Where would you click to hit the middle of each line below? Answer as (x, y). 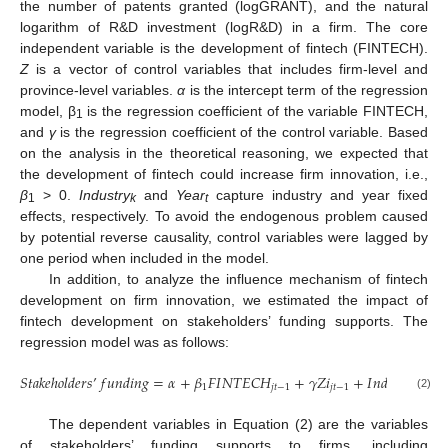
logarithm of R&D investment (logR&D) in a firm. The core (224, 26)
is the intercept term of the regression (307, 89)
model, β (48, 110)
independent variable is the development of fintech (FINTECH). (224, 47)
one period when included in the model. (144, 257)
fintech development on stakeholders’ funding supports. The (224, 320)
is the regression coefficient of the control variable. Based (242, 131)
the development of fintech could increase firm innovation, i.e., (224, 173)
